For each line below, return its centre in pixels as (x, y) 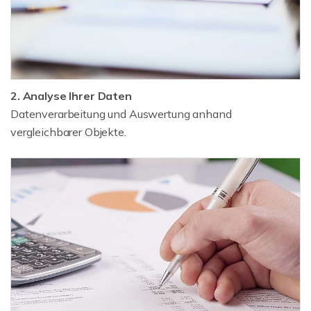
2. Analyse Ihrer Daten (71, 95)
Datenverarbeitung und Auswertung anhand (121, 114)
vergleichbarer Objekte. (68, 132)
